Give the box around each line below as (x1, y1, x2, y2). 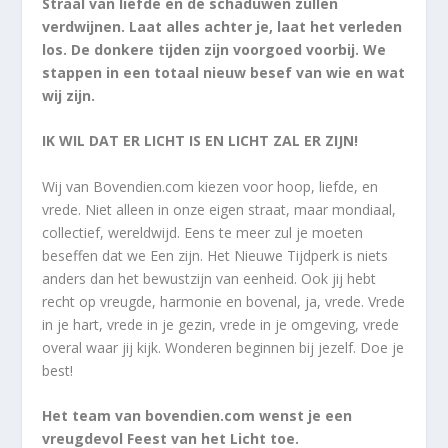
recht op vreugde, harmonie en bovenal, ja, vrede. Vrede (42, 291, 406, 311)
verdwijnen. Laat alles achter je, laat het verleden (42, 16, 403, 36)
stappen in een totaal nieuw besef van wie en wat (42, 62, 406, 82)
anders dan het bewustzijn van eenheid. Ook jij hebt (42, 268, 377, 288)
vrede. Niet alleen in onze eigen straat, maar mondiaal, (42, 199, 397, 219)
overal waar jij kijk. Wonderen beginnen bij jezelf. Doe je (42, 337, 405, 357)
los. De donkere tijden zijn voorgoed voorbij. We (42, 39, 387, 59)
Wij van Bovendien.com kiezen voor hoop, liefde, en (42, 176, 379, 196)
